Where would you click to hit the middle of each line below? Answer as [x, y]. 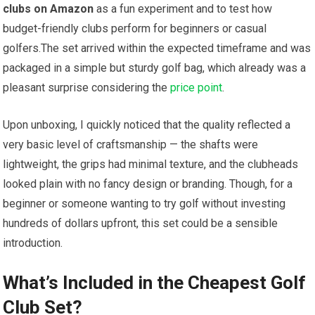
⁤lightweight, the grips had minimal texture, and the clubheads [151, 165]
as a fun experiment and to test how [183, 9]
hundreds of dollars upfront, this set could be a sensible [141, 224]
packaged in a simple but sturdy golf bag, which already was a [155, 68]
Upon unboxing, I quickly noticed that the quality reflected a [147, 125]
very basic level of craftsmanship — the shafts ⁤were [131, 145]
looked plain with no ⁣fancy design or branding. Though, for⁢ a [148, 184]
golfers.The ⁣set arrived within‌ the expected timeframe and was [157, 49]
